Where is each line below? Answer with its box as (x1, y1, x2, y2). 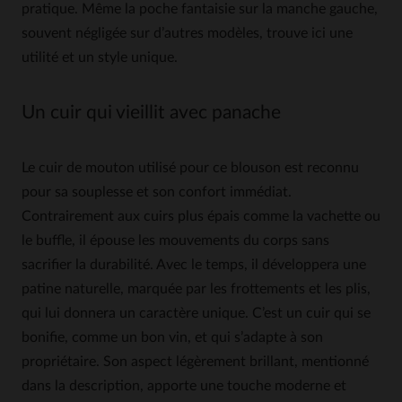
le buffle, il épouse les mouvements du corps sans (22, 233, 329, 248)
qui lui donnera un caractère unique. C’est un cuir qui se (22, 306, 371, 320)
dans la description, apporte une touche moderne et (22, 379, 346, 393)
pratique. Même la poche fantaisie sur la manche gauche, (22, 2, 378, 16)
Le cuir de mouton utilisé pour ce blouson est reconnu (22, 161, 359, 175)
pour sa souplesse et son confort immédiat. (22, 185, 292, 199)
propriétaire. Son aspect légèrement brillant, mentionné (22, 354, 369, 369)
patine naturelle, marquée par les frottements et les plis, (22, 282, 371, 296)
